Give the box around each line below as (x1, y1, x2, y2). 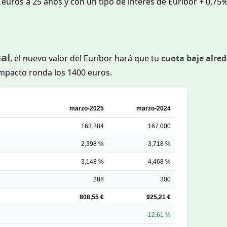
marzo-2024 (136, 104, 171, 112)
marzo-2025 (69, 104, 104, 112)
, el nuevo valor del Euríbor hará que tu (10, 52, 161, 64)
